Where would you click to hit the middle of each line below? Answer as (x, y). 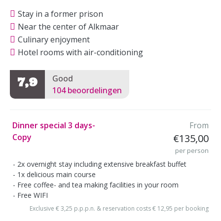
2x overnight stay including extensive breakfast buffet (102, 164)
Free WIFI (33, 195)
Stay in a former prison (60, 14)
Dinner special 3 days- (54, 125)
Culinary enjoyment (54, 39)
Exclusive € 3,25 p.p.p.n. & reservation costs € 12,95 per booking (119, 208)
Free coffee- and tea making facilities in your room (98, 185)
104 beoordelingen (87, 90)
